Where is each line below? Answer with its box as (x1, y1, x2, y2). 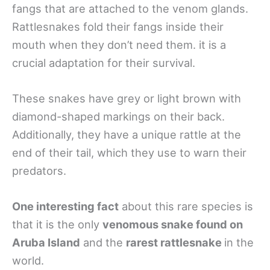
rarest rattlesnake (126, 236, 224, 250)
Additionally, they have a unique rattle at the (12, 128, 241, 142)
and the (80, 236, 126, 250)
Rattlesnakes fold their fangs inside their (12, 20, 224, 34)
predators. (12, 164, 66, 178)
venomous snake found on (102, 218, 243, 231)
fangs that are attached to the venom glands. (12, 2, 248, 16)
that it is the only (12, 218, 102, 231)
